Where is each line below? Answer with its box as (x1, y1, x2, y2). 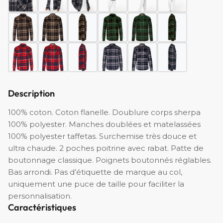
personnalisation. (8, 191, 72, 201)
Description (8, 88, 55, 100)
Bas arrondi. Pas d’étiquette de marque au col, (8, 167, 182, 177)
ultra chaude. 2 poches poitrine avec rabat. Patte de (8, 143, 204, 153)
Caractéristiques (8, 202, 76, 214)
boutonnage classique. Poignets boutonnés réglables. (8, 155, 212, 165)
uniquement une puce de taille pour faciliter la (8, 179, 184, 189)
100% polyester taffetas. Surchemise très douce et (8, 131, 197, 141)
